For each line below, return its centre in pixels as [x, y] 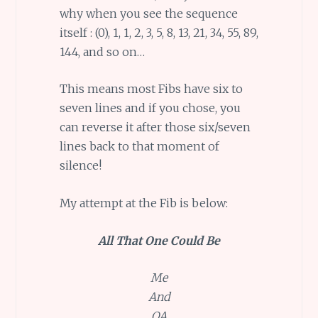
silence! [80, 166]
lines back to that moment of [139, 147]
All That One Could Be [159, 240]
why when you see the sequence [148, 13]
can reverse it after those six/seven [155, 127]
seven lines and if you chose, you [150, 108]
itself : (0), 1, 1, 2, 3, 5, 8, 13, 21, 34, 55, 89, [159, 32]
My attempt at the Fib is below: [143, 203]
